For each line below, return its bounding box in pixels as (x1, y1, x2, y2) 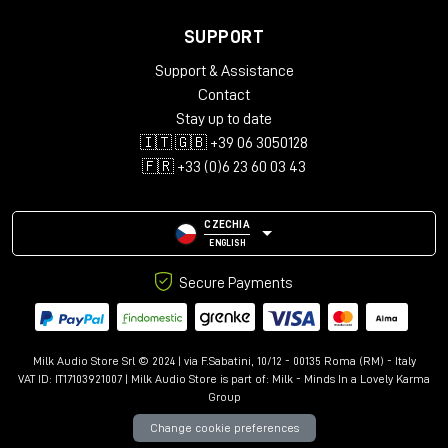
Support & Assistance (154, 63, 294, 80)
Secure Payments (176, 276, 293, 292)
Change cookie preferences (149, 421, 299, 434)
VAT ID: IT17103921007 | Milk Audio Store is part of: (18, 372, 272, 385)
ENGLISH (209, 239, 245, 249)
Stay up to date (176, 111, 272, 128)
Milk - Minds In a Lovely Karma (272, 372, 430, 385)
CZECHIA (204, 219, 250, 231)
